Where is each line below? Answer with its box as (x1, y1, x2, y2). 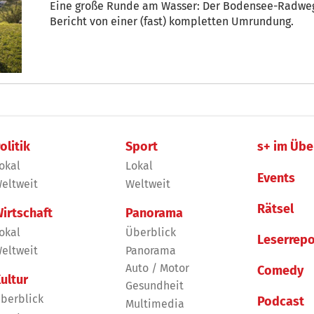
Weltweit (125, 177, 170, 191)
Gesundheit (125, 279, 184, 293)
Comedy (257, 263, 304, 279)
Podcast (257, 294, 305, 310)
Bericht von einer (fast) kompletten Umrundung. (50, 14, 294, 28)
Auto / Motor (125, 261, 189, 275)
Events (257, 170, 296, 186)
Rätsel (257, 200, 294, 217)
